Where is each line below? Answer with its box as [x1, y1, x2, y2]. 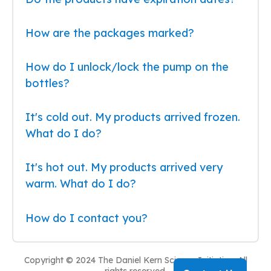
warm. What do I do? [25, 177, 136, 191]
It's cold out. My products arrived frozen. [25, 110, 240, 125]
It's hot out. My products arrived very [25, 160, 223, 175]
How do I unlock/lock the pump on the [25, 60, 229, 74]
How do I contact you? [25, 211, 148, 225]
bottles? [25, 76, 70, 91]
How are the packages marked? [25, 26, 194, 41]
